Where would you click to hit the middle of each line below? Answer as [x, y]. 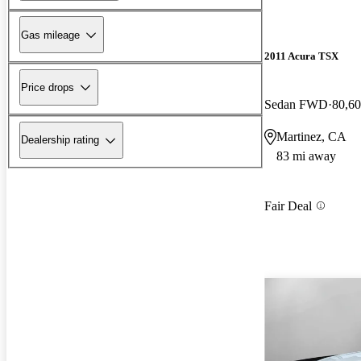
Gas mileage [50, 35]
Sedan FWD [296, 104]
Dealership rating [60, 140]
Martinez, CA [311, 136]
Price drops [48, 87]
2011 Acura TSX [301, 56]
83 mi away [306, 156]
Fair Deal [288, 205]
